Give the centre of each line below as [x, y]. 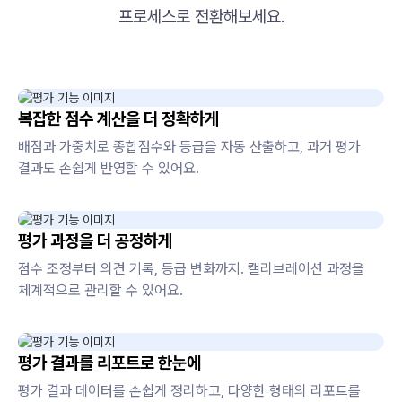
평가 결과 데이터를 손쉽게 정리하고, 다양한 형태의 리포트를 [189, 391]
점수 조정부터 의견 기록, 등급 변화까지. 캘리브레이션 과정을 [191, 269]
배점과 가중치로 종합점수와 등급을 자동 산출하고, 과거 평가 [189, 147]
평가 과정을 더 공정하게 [95, 241]
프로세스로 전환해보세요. [201, 17]
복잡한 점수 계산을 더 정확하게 [118, 119]
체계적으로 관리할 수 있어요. [100, 291]
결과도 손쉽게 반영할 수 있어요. [109, 169]
